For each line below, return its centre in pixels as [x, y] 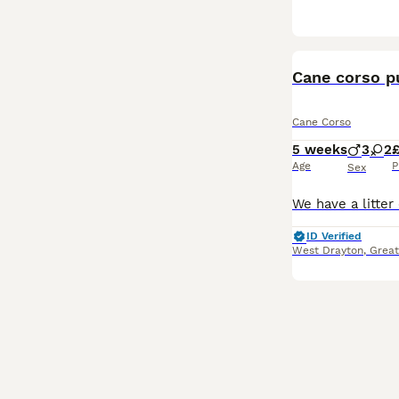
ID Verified [334, 236]
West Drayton [328, 250]
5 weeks [320, 150]
